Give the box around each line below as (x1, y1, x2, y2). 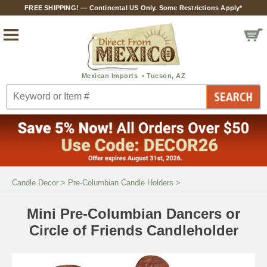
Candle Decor (12, 178, 58, 187)
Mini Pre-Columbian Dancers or (27, 205, 240, 222)
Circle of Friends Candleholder (29, 222, 238, 238)
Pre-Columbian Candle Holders (68, 178, 173, 187)
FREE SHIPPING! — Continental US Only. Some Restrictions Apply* (24, 4, 243, 11)
